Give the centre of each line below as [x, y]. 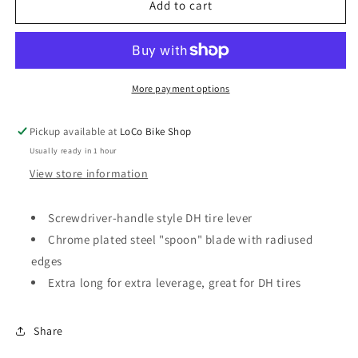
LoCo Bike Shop [156, 131]
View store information [89, 173]
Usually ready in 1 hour [74, 151]
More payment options [181, 88]
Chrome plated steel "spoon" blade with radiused [181, 239]
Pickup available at [75, 131]
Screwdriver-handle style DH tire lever [150, 218]
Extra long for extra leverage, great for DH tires [175, 282]
